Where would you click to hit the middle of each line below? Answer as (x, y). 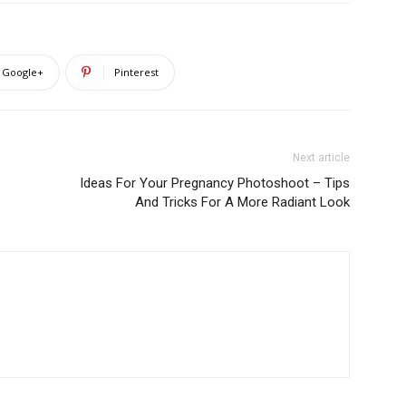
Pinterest (136, 72)
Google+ (23, 72)
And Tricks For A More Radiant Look (242, 203)
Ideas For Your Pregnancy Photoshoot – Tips (215, 184)
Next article (321, 158)
